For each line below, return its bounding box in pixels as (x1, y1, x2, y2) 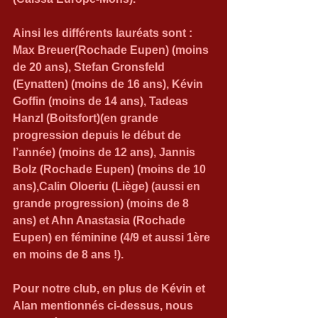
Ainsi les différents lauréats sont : (13, 27, 195, 39)
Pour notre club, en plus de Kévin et (13, 283, 208, 295)
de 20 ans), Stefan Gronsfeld (13, 61, 168, 73)
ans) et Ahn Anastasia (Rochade (13, 214, 188, 226)
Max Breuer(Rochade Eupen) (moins (13, 44, 212, 56)
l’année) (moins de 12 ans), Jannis (13, 146, 198, 158)
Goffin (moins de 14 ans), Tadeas (13, 95, 191, 107)
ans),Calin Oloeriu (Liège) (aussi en (13, 180, 203, 192)
